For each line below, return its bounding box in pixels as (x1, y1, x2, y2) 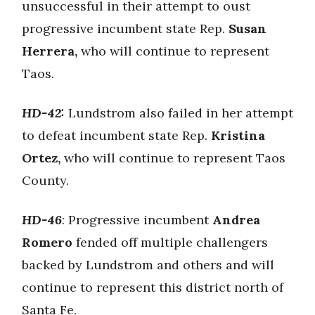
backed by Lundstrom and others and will (22, 256, 274, 273)
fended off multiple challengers (72, 233, 268, 250)
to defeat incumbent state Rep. (22, 127, 211, 143)
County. (22, 172, 69, 188)
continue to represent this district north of (22, 278, 283, 295)
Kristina (211, 127, 265, 143)
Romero (22, 233, 72, 250)
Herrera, (22, 42, 81, 59)
